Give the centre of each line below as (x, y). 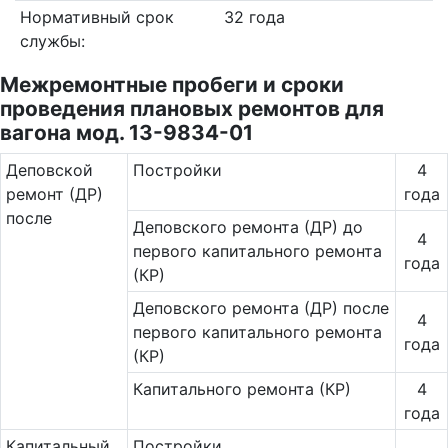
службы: (52, 41)
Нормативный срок (96, 17)
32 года (254, 17)
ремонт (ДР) (54, 194)
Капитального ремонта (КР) (241, 389)
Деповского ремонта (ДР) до (247, 227)
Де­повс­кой (49, 170)
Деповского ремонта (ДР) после (260, 308)
